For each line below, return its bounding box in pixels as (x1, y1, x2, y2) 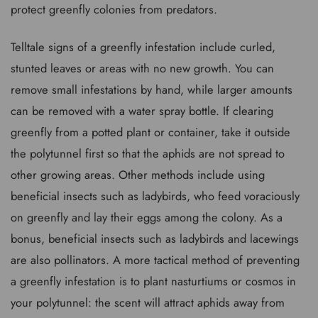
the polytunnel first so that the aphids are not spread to (11, 144, 285, 162)
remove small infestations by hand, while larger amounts (11, 80, 292, 98)
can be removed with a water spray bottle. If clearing (11, 102, 273, 119)
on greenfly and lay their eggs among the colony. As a (11, 208, 283, 226)
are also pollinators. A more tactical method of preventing (11, 251, 300, 268)
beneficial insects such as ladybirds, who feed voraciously (11, 187, 300, 204)
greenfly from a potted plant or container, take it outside (11, 123, 290, 141)
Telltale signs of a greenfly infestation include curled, (11, 38, 275, 55)
